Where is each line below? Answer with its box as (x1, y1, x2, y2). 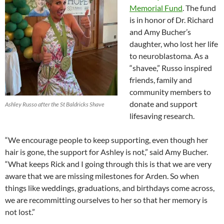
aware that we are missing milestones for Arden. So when (5, 171, 199, 181)
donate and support (129, 99, 197, 109)
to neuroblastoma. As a (129, 51, 208, 61)
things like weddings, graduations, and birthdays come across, (5, 183, 214, 193)
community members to (129, 87, 211, 97)
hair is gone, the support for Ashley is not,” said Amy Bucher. (5, 147, 208, 157)
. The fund (182, 3, 216, 13)
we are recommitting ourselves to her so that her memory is (5, 195, 207, 205)
